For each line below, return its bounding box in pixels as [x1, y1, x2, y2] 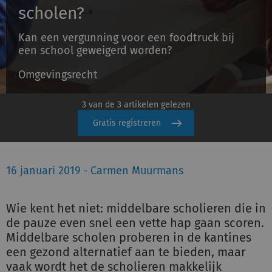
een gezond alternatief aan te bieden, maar [6, 245, 246, 259]
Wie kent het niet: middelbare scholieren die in [6, 201, 266, 216]
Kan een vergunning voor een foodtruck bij [18, 31, 234, 44]
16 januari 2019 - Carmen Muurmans [6, 164, 183, 177]
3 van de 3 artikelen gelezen [81, 100, 191, 110]
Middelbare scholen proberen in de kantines [6, 230, 251, 245]
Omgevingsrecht [18, 68, 98, 81]
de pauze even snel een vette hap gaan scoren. [6, 216, 264, 230]
